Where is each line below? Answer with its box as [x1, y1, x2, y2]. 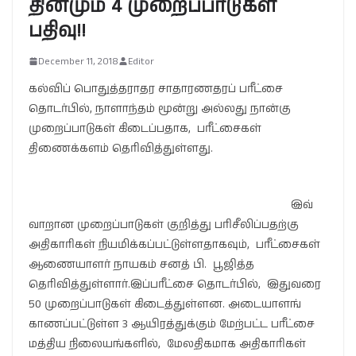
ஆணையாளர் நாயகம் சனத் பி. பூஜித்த [29, 256, 254, 273]
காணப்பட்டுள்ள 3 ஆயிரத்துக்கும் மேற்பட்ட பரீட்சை [29, 315, 315, 332]
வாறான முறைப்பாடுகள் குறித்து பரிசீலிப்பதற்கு [29, 216, 299, 233]
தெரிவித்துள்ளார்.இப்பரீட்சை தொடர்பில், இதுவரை [29, 276, 321, 292]
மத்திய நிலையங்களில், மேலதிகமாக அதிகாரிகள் [29, 335, 306, 352]
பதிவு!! [29, 17, 86, 44]
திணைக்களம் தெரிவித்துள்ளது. [29, 140, 213, 157]
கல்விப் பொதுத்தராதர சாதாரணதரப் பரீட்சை [29, 80, 283, 97]
